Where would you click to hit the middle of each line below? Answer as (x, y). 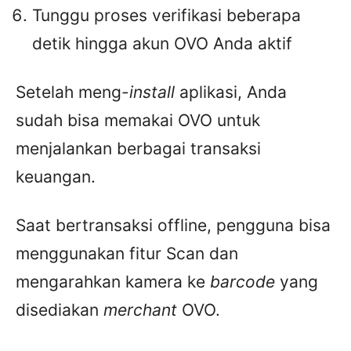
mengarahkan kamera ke (113, 282)
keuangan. (56, 177)
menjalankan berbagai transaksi (138, 149)
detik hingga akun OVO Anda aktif (162, 44)
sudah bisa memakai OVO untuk (138, 121)
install (154, 92)
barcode (245, 282)
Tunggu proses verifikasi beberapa (166, 16)
